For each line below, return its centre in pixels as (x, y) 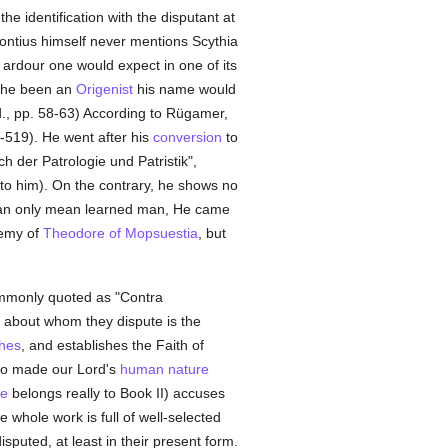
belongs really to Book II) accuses (116, 393)
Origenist (104, 89)
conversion (187, 137)
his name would (184, 89)
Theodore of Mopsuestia (120, 233)
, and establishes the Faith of (112, 345)
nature (188, 369)
